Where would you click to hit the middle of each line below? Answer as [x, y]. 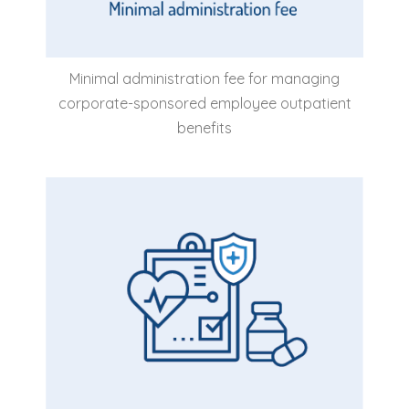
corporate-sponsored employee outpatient [204, 104]
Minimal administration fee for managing [204, 79]
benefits [204, 128]
